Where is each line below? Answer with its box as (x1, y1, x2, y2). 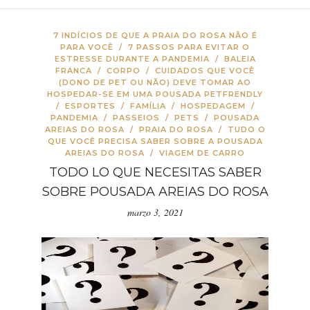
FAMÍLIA (129, 101, 166, 111)
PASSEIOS (113, 113, 160, 122)
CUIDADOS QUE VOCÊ (155, 66, 255, 75)
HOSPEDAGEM (180, 101, 246, 111)
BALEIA (224, 54, 256, 64)
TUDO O (227, 125, 266, 134)
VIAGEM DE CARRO (159, 148, 245, 158)
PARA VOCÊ (60, 42, 113, 52)
